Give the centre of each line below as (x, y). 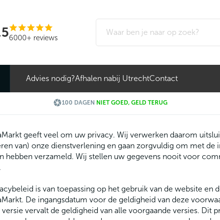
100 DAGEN (79, 103)
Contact (164, 78)
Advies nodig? (51, 78)
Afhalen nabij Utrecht (112, 78)
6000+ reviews (33, 38)
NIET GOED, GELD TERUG (132, 103)
